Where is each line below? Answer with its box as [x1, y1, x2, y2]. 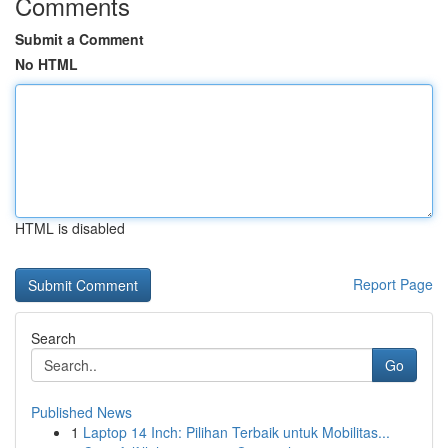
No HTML [15, 54, 78, 74]
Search [31, 328, 76, 348]
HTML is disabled [15, 218, 125, 238]
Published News [31, 402, 132, 422]
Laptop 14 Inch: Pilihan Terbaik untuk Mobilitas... [83, 422, 390, 442]
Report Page [353, 274, 433, 294]
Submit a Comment [15, 29, 144, 49]
